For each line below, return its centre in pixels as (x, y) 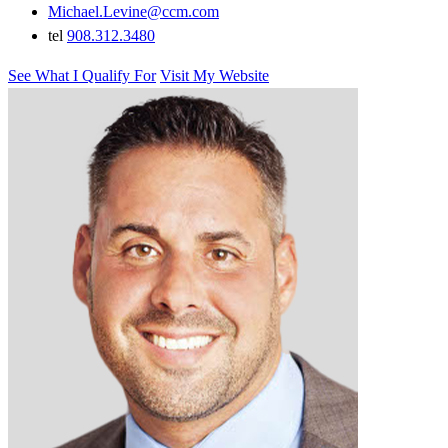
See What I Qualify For (82, 75)
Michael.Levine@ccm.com (133, 11)
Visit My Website (214, 75)
